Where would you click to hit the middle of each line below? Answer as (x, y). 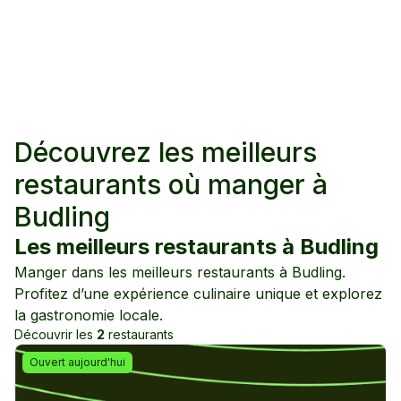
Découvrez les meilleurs (166, 152)
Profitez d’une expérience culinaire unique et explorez (198, 294)
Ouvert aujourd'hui (77, 362)
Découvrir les (55, 334)
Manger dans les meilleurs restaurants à (151, 272)
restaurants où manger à (171, 184)
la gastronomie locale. (89, 315)
